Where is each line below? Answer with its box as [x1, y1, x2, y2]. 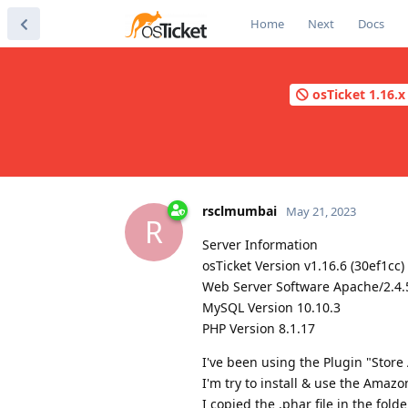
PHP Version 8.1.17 [202, 319, 315, 337]
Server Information [202, 235, 318, 253]
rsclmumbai [202, 201, 277, 219]
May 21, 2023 [286, 202, 356, 219]
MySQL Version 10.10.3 [202, 298, 341, 316]
